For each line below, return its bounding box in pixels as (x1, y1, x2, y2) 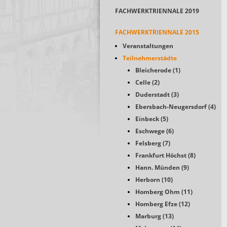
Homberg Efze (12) (135, 200, 190, 208)
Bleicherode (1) (135, 66, 180, 74)
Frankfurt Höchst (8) (135, 151, 196, 160)
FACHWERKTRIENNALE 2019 (115, 7, 199, 15)
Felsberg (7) (135, 139, 170, 147)
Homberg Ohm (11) (135, 187, 193, 196)
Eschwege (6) (135, 127, 174, 135)
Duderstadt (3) (135, 90, 179, 99)
